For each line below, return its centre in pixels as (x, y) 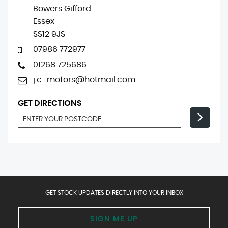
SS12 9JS (49, 34)
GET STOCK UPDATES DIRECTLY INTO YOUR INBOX (114, 193)
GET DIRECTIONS (50, 103)
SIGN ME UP (114, 219)
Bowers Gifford (62, 9)
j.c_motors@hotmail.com (84, 80)
